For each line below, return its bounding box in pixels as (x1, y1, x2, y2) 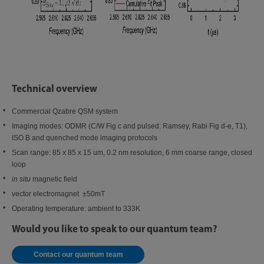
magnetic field (31, 175, 77, 183)
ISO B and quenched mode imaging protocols (12, 134, 157, 142)
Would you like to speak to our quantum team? (12, 222, 217, 235)
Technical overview (12, 82, 97, 94)
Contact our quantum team (33, 250, 123, 259)
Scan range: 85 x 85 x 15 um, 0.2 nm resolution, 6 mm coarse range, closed (12, 148, 252, 157)
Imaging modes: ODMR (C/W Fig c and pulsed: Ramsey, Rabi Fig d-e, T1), (12, 122, 247, 130)
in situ (12, 175, 31, 183)
